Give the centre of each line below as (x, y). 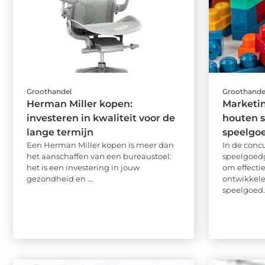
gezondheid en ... (60, 179)
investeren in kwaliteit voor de (101, 118)
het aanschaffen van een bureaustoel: (99, 156)
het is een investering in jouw (83, 168)
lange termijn (60, 132)
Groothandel (49, 92)
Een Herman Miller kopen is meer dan (100, 145)
